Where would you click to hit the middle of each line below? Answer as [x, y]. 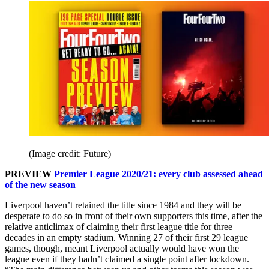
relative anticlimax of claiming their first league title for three [119, 227]
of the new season [40, 185]
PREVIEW [29, 174]
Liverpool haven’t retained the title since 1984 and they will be [123, 205]
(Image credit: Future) [70, 154]
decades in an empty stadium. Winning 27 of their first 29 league [126, 238]
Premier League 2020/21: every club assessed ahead [159, 174]
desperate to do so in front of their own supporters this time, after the [134, 216]
